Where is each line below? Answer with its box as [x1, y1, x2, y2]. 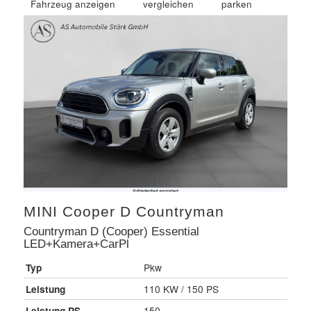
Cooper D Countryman [62, 203, 224, 219]
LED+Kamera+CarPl [23, 236, 129, 251]
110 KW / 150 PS [143, 281, 219, 296]
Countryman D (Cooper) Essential [23, 224, 199, 238]
